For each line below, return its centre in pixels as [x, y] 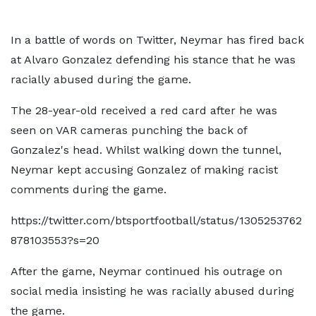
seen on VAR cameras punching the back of [129, 130]
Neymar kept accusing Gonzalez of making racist [144, 170]
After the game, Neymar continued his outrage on [146, 271]
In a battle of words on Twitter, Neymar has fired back [157, 40]
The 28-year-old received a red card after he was [144, 110]
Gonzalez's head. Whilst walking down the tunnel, [146, 150]
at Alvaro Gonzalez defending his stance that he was [153, 60]
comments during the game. [89, 189]
